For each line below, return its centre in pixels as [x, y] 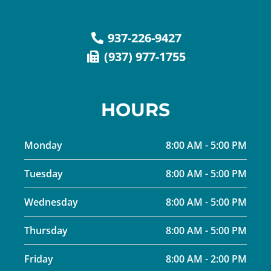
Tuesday [44, 174]
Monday [43, 145]
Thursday [46, 231]
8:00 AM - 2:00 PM [206, 259]
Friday [39, 259]
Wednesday [51, 202]
